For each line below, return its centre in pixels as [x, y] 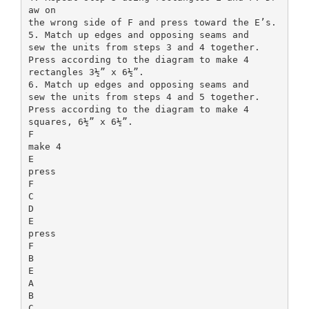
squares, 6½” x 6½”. [80, 121]
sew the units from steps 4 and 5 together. [144, 97]
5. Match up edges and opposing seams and [138, 34]
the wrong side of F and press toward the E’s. [152, 22]
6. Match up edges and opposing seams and [138, 84]
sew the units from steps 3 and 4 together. [144, 47]
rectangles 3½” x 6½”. [86, 72]
